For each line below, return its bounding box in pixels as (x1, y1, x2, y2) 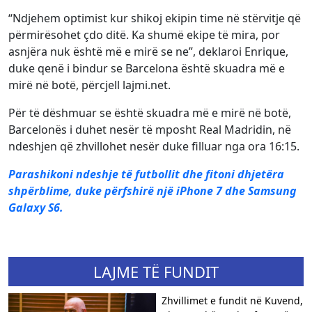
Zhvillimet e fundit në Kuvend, (162, 294, 303, 307)
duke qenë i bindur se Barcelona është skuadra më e (8, 61, 285, 76)
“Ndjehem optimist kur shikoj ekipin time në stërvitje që (8, 10, 301, 26)
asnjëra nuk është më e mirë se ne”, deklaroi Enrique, (8, 44, 288, 59)
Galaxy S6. (8, 200, 63, 215)
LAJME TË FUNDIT (93, 261, 219, 282)
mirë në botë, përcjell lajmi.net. (8, 77, 171, 93)
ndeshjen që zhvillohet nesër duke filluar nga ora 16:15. (8, 139, 299, 154)
